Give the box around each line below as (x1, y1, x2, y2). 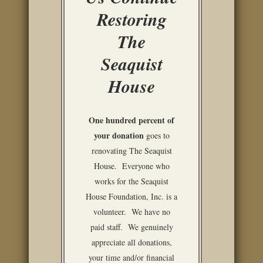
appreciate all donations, (91, 237, 172, 248)
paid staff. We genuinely (90, 221, 173, 232)
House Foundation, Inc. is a (86, 191, 177, 202)
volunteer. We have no (93, 206, 170, 217)
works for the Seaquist (95, 176, 168, 187)
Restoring (96, 7, 167, 32)
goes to (143, 130, 170, 141)
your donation (93, 129, 144, 141)
